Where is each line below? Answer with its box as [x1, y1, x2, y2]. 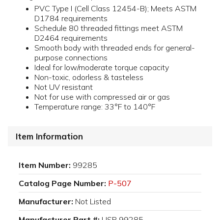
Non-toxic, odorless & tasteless [34, 72, 143, 82]
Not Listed [75, 196, 111, 207]
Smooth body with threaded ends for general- [34, 43, 195, 53]
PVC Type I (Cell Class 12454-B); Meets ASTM [34, 3, 196, 14]
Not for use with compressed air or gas [34, 92, 170, 102]
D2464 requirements [34, 33, 108, 43]
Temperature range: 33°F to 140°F [34, 102, 155, 112]
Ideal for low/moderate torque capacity [34, 62, 169, 73]
